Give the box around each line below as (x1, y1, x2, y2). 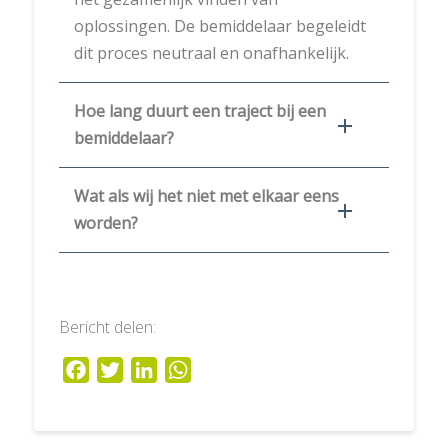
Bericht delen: (58, 316, 156, 339)
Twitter (122, 359, 172, 382)
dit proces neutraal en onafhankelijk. (73, 42, 349, 65)
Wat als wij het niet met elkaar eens (73, 185, 339, 208)
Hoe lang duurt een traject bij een (73, 100, 326, 123)
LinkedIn (156, 359, 217, 382)
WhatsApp (190, 359, 264, 382)
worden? (73, 212, 138, 235)
